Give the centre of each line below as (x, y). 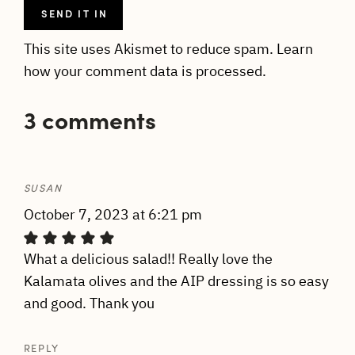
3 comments (90, 118)
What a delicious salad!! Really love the (148, 258)
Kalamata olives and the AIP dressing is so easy (176, 281)
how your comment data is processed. (145, 71)
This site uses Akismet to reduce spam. (150, 48)
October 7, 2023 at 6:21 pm (113, 214)
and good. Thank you (89, 303)
